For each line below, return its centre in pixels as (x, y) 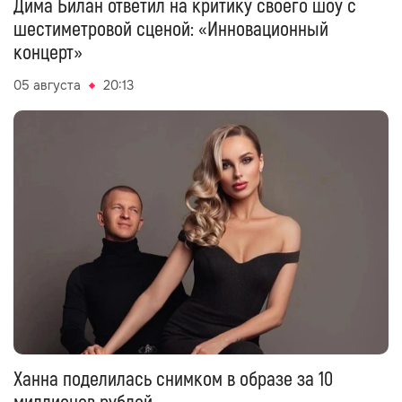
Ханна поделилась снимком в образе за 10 (173, 380)
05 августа (47, 86)
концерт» (48, 53)
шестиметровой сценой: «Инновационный (171, 30)
